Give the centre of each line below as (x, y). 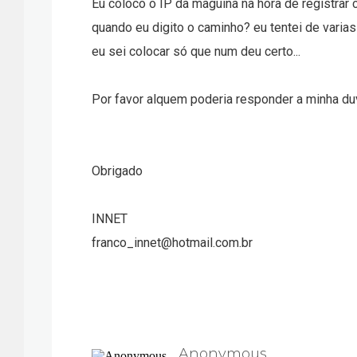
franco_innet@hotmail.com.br (172, 243)
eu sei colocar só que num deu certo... (196, 51)
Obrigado (117, 171)
